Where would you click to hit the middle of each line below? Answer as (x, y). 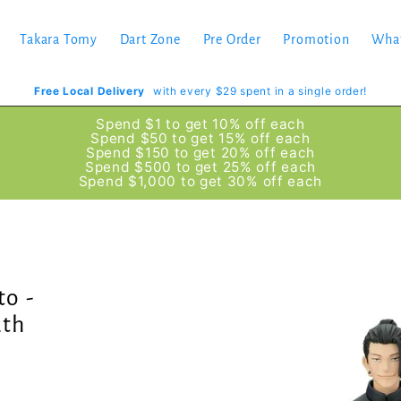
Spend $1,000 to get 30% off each (200, 181)
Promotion (316, 39)
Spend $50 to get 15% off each (200, 138)
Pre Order (232, 39)
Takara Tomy (59, 39)
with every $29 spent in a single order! (260, 91)
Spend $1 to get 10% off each (200, 124)
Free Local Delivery (90, 91)
